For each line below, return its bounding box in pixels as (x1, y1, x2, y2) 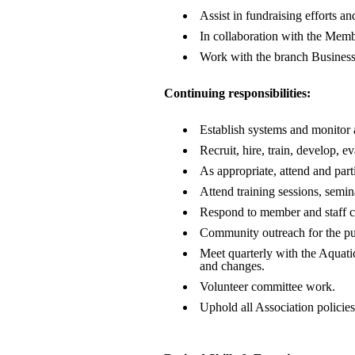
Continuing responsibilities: (164, 86, 311, 100)
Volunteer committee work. (200, 280, 335, 293)
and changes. (200, 259, 265, 273)
